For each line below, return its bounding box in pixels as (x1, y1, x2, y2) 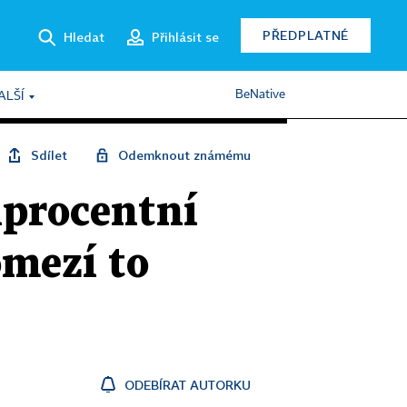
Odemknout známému (118, 147, 251, 163)
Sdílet (31, 147, 67, 163)
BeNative (235, 88, 285, 101)
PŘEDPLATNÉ (263, 27, 349, 43)
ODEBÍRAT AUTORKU (124, 377, 251, 392)
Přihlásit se (152, 28, 219, 45)
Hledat (64, 28, 104, 45)
